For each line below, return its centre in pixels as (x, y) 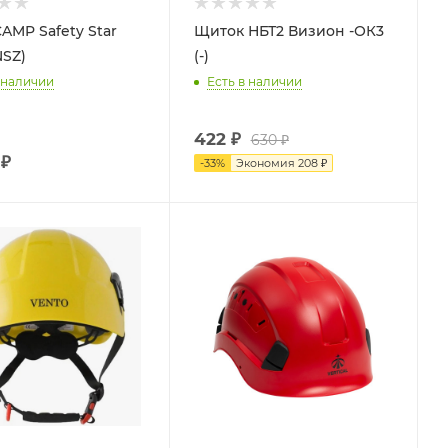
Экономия (266, 162)
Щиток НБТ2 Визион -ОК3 (288, 30)
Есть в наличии (254, 82)
